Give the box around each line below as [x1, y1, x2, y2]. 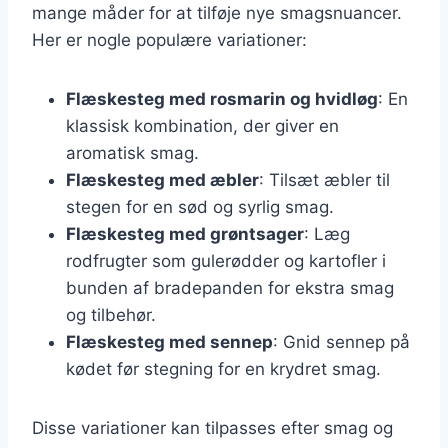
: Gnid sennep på [273, 331, 410, 352]
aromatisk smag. [66, 142, 199, 163]
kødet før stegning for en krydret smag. [66, 358, 381, 379]
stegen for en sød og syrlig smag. [66, 196, 334, 217]
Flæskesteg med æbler [66, 169, 259, 190]
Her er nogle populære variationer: [32, 29, 307, 50]
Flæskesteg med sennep [66, 331, 273, 352]
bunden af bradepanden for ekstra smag [66, 277, 394, 298]
